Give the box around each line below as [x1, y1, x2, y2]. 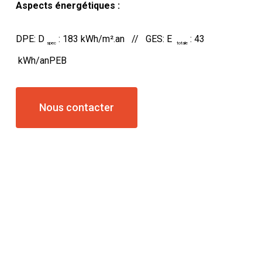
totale [176, 40, 188, 46]
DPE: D [15, 33, 47, 44]
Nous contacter [39, 101, 114, 113]
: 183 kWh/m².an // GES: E [56, 33, 177, 44]
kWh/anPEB [15, 54, 67, 66]
